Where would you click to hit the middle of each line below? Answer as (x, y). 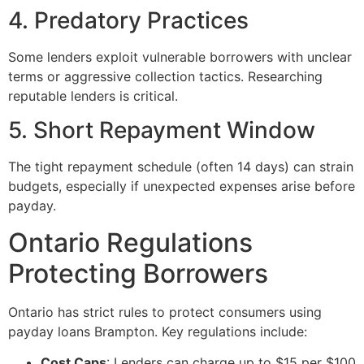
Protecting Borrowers (138, 273)
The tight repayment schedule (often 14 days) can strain (181, 167)
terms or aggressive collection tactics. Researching (165, 76)
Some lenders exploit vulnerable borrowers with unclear (180, 56)
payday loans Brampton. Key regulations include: (158, 331)
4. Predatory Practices (128, 20)
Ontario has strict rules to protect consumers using (165, 312)
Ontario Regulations (130, 242)
